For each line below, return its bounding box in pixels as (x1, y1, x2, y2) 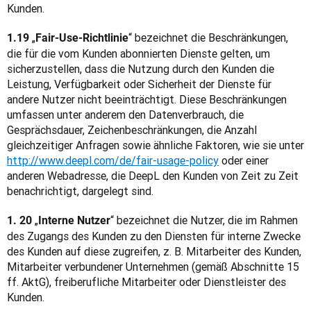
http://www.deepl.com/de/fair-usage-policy (7, 153, 219, 167)
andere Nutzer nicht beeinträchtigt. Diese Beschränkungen (7, 92, 287, 106)
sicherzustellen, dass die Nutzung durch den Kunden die (7, 62, 274, 76)
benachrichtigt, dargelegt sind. (7, 184, 153, 198)
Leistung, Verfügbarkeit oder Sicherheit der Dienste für (7, 77, 271, 91)
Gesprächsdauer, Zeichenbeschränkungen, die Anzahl (7, 123, 257, 137)
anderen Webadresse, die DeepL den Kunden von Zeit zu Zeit (7, 169, 299, 183)
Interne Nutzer (38, 214, 110, 227)
